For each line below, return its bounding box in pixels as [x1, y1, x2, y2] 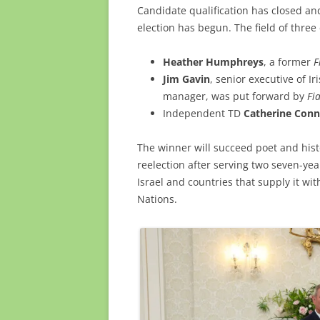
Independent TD [163, 106, 244, 120]
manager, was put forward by [163, 89, 307, 103]
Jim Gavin [163, 72, 210, 86]
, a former [264, 55, 314, 69]
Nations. [137, 192, 177, 206]
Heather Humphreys [163, 55, 264, 69]
